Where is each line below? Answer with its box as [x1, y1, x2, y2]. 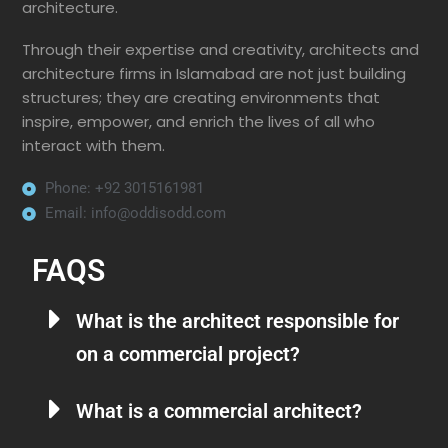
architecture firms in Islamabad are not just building [22, 63, 406, 85]
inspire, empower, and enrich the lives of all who [22, 111, 375, 133]
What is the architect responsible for [76, 309, 399, 334]
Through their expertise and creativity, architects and [22, 39, 419, 61]
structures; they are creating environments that [22, 87, 380, 109]
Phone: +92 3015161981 [44, 179, 204, 198]
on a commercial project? [76, 342, 300, 367]
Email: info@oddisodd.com [44, 204, 226, 223]
